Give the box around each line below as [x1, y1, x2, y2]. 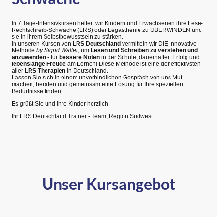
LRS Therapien [25, 67, 65, 74]
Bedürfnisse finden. [12, 87, 62, 94]
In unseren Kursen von [12, 40, 73, 47]
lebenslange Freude [12, 60, 66, 67]
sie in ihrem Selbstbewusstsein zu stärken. [12, 33, 123, 40]
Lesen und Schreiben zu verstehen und [91, 46, 198, 54]
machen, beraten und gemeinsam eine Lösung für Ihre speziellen [12, 80, 183, 88]
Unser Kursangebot [42, 174, 175, 193]
